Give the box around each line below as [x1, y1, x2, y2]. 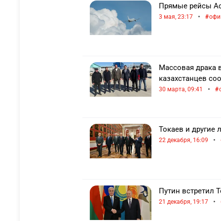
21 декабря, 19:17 [159, 198, 208, 205]
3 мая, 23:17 [159, 13, 193, 20]
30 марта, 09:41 [159, 86, 203, 93]
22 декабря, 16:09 [159, 137, 208, 144]
